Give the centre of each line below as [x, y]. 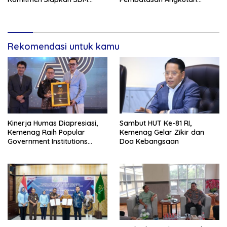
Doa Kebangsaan [149, 141]
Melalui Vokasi [31, 18]
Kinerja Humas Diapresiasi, [53, 123]
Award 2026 [28, 150]
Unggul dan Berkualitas [47, 9]
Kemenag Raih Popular [46, 132]
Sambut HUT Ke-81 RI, [156, 123]
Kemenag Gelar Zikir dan [162, 132]
